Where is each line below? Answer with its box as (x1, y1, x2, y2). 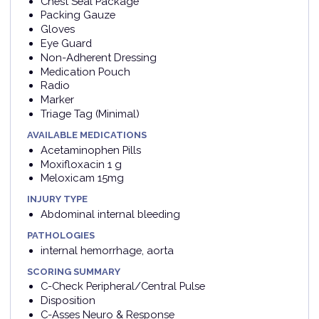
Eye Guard (40, 37, 92, 50)
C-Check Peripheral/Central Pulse (40, 280, 205, 293)
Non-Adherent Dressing (40, 51, 157, 63)
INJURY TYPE (27, 194, 88, 205)
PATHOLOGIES (27, 229, 95, 241)
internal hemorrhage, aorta (40, 244, 174, 256)
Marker (40, 93, 74, 106)
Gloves (40, 23, 75, 36)
